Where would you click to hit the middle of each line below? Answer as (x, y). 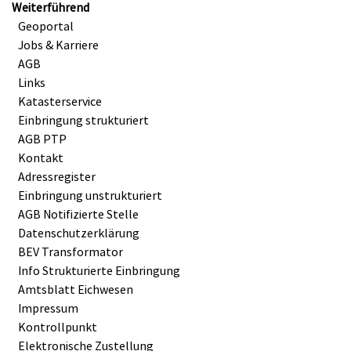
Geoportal (46, 26)
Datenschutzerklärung (79, 233)
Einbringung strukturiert (83, 120)
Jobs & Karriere (58, 45)
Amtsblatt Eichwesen (76, 289)
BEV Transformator (71, 251)
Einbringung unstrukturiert (90, 195)
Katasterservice (60, 101)
